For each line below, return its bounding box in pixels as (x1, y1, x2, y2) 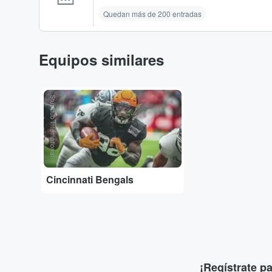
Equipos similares (39, 49, 164, 70)
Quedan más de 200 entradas (103, 8, 202, 19)
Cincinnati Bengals (46, 172, 134, 187)
